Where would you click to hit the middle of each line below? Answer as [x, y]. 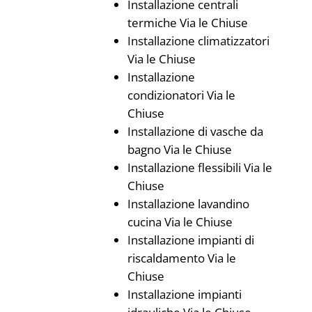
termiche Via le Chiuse [187, 23]
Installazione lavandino [188, 204]
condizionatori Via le [181, 95]
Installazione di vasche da [195, 131]
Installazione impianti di [190, 240]
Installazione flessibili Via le [200, 167]
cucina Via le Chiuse [180, 222]
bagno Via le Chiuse [179, 149]
